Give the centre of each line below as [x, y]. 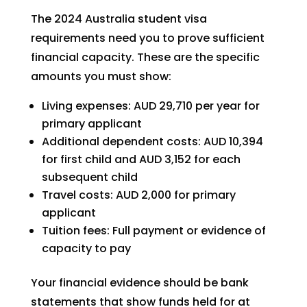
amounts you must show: [101, 76]
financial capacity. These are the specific [145, 57]
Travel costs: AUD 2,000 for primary [138, 195]
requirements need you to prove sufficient [147, 38]
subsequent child [89, 177]
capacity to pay [86, 248]
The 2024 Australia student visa [119, 19]
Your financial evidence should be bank [139, 283]
